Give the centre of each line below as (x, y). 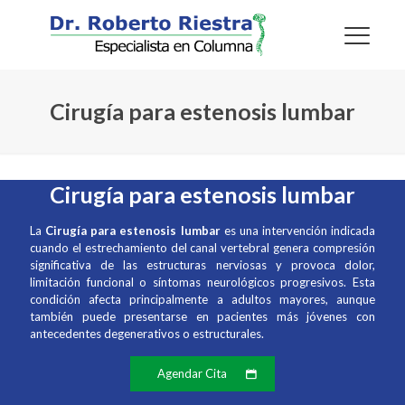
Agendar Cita (192, 374)
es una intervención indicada (297, 231)
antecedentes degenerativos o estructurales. (147, 334)
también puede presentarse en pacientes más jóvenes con (202, 317)
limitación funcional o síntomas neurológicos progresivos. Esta (202, 283)
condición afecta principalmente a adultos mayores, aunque (202, 300)
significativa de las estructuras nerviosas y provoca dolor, (202, 265)
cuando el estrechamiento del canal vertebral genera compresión (202, 248)
